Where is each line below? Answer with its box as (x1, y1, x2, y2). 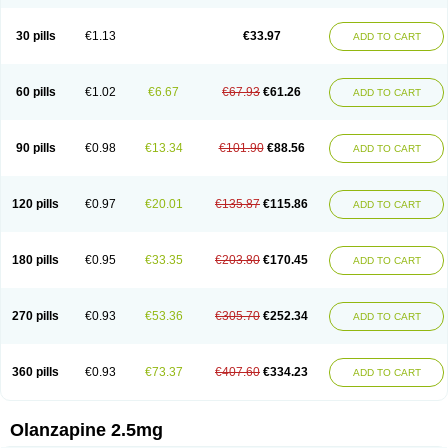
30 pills (15, 29, 56, 43)
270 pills (12, 309, 59, 323)
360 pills (12, 365, 59, 379)
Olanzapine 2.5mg (10, 420, 163, 440)
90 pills (15, 141, 56, 155)
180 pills (12, 253, 59, 267)
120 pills (12, 197, 59, 211)
